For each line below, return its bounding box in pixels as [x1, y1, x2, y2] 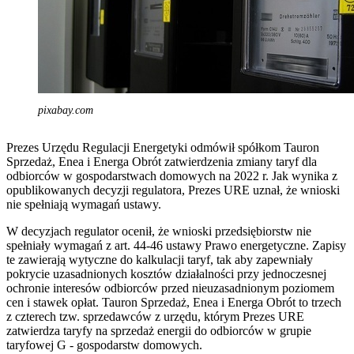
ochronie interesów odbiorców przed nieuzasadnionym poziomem [6, 281, 334, 295]
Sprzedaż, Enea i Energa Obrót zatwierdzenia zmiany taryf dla [6, 154, 317, 168]
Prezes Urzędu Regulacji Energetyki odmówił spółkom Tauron [6, 140, 319, 154]
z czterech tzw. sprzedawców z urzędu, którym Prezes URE [6, 309, 304, 323]
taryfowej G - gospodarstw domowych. [6, 337, 202, 352]
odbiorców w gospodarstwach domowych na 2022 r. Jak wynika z [6, 168, 337, 183]
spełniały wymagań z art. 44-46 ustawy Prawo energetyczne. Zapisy [6, 238, 346, 252]
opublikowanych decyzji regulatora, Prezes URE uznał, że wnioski [6, 183, 340, 197]
